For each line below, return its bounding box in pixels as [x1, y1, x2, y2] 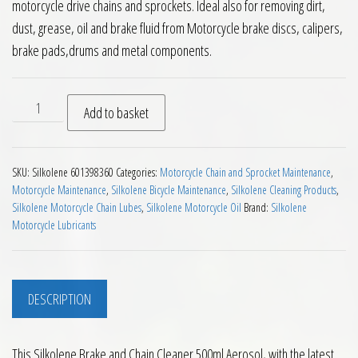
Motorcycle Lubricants [12, 217, 96, 233]
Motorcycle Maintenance [12, 182, 106, 197]
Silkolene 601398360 [32, 165, 113, 180]
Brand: [244, 200, 271, 215]
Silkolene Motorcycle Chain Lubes [12, 200, 141, 215]
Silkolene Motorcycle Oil [146, 200, 241, 215]
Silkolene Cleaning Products [231, 182, 336, 197]
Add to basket [84, 103, 149, 122]
